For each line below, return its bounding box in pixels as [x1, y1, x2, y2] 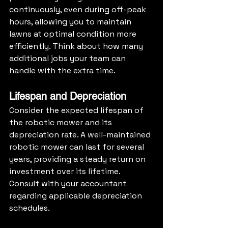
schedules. [9, 203, 50, 214]
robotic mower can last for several [9, 141, 146, 153]
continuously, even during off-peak [9, 4, 148, 15]
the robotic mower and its [9, 117, 114, 128]
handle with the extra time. [9, 65, 116, 76]
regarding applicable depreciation [9, 190, 144, 202]
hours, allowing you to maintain [9, 16, 133, 27]
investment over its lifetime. [9, 166, 122, 177]
